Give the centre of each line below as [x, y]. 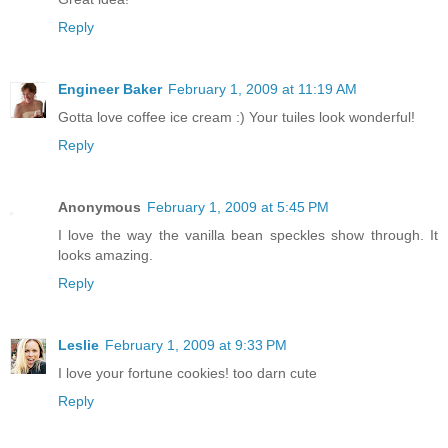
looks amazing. [105, 254]
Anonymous [99, 206]
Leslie [78, 344]
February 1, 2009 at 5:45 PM [238, 206]
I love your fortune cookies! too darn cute [187, 372]
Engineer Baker [110, 88]
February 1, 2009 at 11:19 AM [262, 88]
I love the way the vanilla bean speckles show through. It [248, 234]
